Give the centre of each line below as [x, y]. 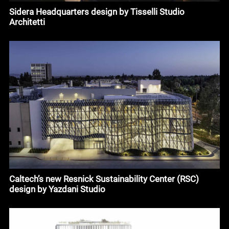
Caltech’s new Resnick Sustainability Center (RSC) [104, 179]
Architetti [27, 22]
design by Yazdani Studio [57, 189]
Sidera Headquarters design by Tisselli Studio [97, 12]
